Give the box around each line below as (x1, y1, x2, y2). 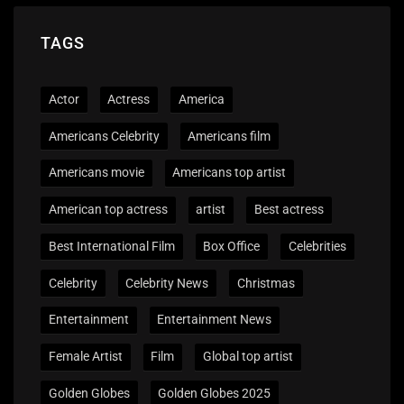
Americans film (188, 128, 271, 143)
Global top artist (202, 349, 293, 364)
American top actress (48, 202, 168, 217)
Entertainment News (157, 312, 272, 327)
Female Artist (48, 349, 123, 364)
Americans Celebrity (48, 128, 160, 143)
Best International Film (48, 238, 175, 253)
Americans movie (48, 165, 144, 180)
